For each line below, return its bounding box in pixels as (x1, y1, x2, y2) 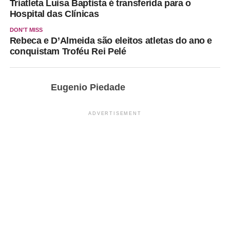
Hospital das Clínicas (9, 9, 99, 20)
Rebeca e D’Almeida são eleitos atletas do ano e (9, 35, 213, 46)
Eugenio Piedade (50, 82, 125, 93)
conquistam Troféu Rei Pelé (9, 46, 126, 57)
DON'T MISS (9, 27, 43, 33)
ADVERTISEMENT (88, 111, 142, 117)
